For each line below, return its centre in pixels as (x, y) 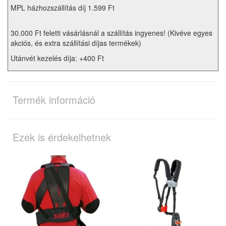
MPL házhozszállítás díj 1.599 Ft (63, 8)
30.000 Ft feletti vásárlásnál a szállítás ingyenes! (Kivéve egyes (111, 33)
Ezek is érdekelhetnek (62, 137)
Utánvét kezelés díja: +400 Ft (57, 58)
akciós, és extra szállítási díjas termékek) (76, 43)
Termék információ (54, 100)
